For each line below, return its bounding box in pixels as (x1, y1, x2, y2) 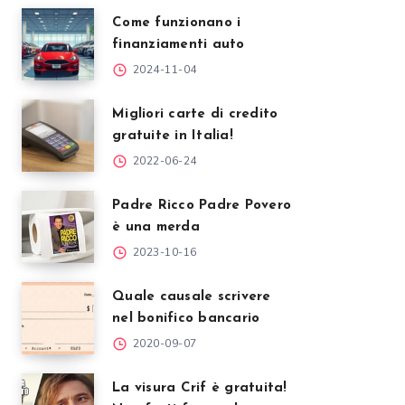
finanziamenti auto (112, 38, 245, 52)
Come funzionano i (112, 16, 241, 30)
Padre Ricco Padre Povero (112, 199, 291, 212)
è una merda (112, 221, 200, 234)
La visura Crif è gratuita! (112, 381, 287, 395)
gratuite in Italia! (112, 129, 233, 143)
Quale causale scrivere (112, 290, 271, 304)
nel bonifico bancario (112, 312, 260, 325)
